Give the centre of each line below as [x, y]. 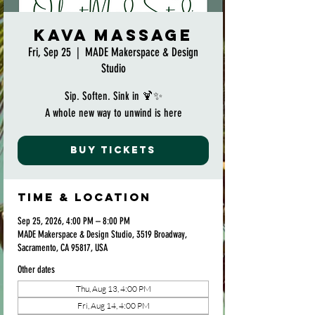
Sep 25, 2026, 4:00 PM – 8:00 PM [74, 221]
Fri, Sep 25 [50, 52]
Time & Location [84, 197]
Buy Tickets [113, 150]
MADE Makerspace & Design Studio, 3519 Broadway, [102, 234]
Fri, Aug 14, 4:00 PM [113, 306]
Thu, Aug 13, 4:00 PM [113, 289]
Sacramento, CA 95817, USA [63, 248]
